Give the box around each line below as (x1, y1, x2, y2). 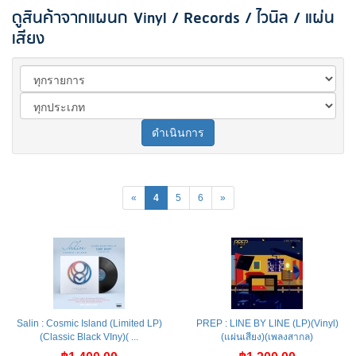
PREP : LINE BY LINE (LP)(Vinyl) (195, 317, 339, 329)
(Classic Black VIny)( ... (40, 331, 138, 342)
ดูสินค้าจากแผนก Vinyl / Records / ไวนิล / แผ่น (12, 4, 335, 32)
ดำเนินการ (152, 126, 204, 139)
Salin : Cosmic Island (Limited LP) (16, 317, 162, 329)
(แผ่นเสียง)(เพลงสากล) (221, 331, 313, 342)
